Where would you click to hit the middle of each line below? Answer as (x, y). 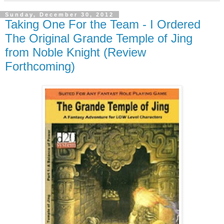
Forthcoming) (40, 66)
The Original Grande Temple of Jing (99, 38)
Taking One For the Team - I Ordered (103, 24)
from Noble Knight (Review (75, 52)
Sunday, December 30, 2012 (59, 14)
